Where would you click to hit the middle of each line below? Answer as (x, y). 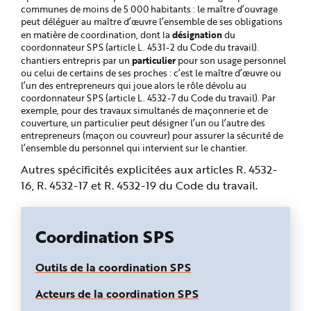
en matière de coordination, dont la (96, 35)
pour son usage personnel (232, 60)
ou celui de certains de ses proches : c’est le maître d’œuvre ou (151, 73)
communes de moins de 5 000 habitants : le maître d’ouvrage (149, 9)
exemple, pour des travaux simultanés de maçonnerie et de (144, 110)
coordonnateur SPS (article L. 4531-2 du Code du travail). (140, 47)
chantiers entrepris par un (76, 60)
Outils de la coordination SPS (113, 267)
